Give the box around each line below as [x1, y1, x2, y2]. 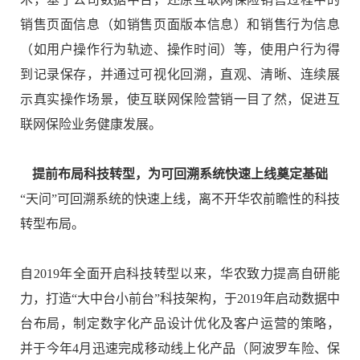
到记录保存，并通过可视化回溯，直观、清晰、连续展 [20, 67, 340, 81]
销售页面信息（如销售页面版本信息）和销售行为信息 [20, 17, 340, 31]
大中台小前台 [77, 291, 154, 305]
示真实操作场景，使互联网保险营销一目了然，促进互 [20, 92, 340, 106]
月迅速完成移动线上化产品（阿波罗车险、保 [79, 341, 340, 355]
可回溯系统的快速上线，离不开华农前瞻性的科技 [57, 191, 340, 206]
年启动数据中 [263, 291, 340, 305]
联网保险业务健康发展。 [20, 117, 162, 131]
